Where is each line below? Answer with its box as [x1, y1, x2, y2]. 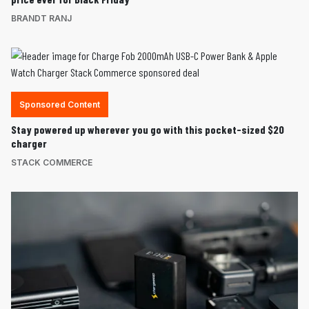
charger [11, 136, 47, 150]
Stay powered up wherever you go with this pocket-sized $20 [11, 122, 284, 136]
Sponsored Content [19, 99, 100, 110]
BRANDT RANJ [11, 12, 72, 23]
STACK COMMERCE [11, 157, 92, 168]
